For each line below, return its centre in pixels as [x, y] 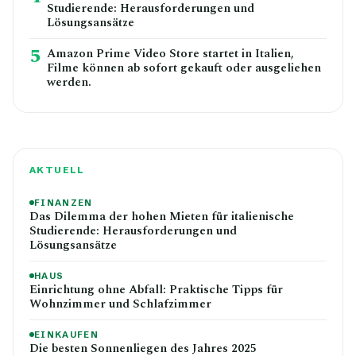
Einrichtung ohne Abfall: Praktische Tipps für [156, 289]
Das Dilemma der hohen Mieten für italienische [162, 216]
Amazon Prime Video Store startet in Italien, [170, 53]
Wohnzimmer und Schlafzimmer [120, 304]
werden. [69, 82]
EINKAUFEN [66, 334]
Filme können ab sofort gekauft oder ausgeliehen [184, 68]
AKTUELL [57, 170]
